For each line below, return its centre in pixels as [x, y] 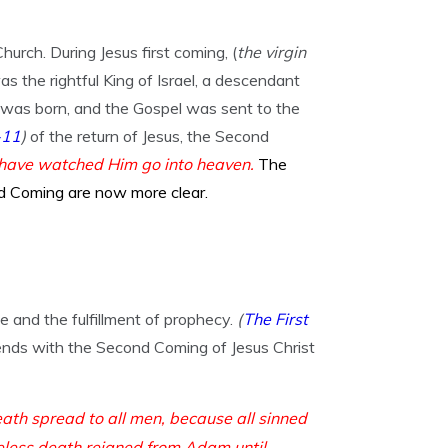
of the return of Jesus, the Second [149, 136]
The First [275, 319]
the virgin [271, 52]
